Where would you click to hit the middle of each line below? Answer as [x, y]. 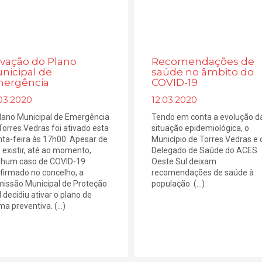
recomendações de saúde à [202, 173]
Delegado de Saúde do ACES [204, 151]
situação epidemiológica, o [200, 128]
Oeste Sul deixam [184, 162]
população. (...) [178, 184]
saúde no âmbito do [202, 72]
